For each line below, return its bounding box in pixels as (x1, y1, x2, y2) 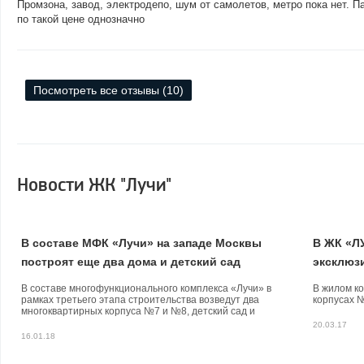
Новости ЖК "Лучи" (17, 174, 171, 197)
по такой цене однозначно (17, 13, 145, 25)
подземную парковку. (21, 317, 118, 328)
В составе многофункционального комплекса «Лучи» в (21, 283, 271, 294)
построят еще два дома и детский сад (21, 255, 240, 268)
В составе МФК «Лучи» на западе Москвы (21, 236, 262, 249)
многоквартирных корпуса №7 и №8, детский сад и (21, 305, 255, 317)
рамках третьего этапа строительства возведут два (21, 294, 259, 305)
